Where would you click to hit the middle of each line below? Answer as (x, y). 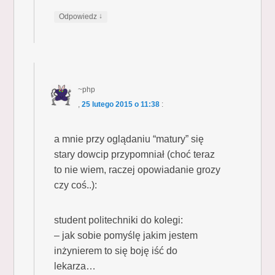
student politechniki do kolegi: (119, 220)
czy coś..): (76, 185)
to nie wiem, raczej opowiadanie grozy (137, 169)
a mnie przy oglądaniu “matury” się (129, 139)
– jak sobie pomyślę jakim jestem (126, 235)
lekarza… (75, 266)
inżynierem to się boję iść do (116, 250)
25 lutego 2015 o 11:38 (120, 104)
